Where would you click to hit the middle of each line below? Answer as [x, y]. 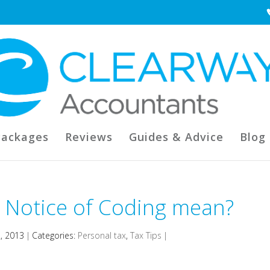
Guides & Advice [176, 137]
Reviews [89, 137]
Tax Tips [146, 235]
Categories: [55, 235]
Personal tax [102, 235]
